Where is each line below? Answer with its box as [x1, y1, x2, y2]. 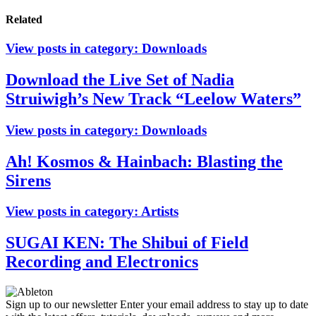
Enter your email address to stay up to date [117, 298, 308, 311]
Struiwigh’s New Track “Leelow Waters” [6, 89, 301, 108]
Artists [141, 204, 178, 219]
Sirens [6, 171, 51, 190]
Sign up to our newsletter [6, 298, 117, 311]
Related [6, 13, 42, 25]
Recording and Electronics [6, 253, 198, 272]
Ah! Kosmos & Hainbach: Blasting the [6, 152, 283, 171]
